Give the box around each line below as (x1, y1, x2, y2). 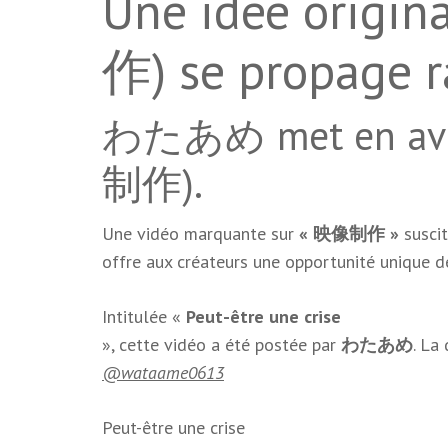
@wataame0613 (102, 361, 224, 385)
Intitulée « (102, 305, 186, 329)
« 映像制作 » (299, 222, 399, 246)
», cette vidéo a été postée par (102, 333, 341, 357)
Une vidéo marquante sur (102, 222, 299, 246)
